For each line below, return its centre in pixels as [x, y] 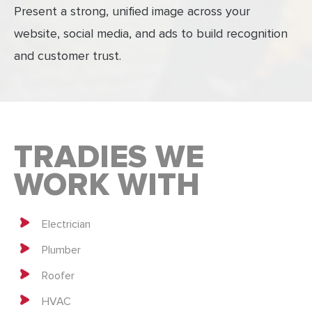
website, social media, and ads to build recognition [151, 34]
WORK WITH [107, 186]
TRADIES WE [109, 158]
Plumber [61, 250]
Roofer [58, 276]
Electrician [66, 225]
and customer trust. [68, 56]
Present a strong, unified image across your [132, 11]
